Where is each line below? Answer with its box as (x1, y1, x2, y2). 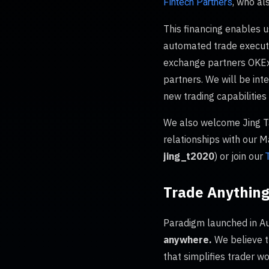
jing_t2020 (163, 150, 214, 162)
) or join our (214, 150, 265, 162)
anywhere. (163, 234, 214, 246)
